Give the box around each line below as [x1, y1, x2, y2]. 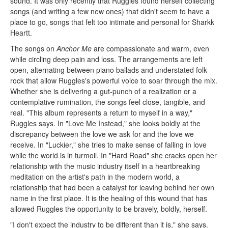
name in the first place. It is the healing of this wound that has [10, 192, 208, 203]
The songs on [10, 43, 57, 53]
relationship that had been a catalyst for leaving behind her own [10, 182, 215, 192]
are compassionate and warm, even [92, 43, 210, 53]
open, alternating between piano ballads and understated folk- [10, 64, 210, 75]
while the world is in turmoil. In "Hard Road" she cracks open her [10, 150, 217, 160]
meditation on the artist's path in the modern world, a [10, 171, 180, 182]
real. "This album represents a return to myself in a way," [10, 107, 193, 118]
